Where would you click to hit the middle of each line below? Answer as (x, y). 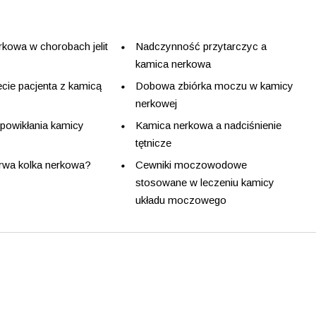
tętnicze (154, 142)
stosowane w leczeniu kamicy (205, 182)
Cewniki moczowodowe (192, 164)
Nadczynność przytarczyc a (201, 46)
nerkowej (157, 103)
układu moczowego (181, 200)
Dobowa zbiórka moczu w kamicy (215, 85)
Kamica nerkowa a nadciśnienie (209, 125)
